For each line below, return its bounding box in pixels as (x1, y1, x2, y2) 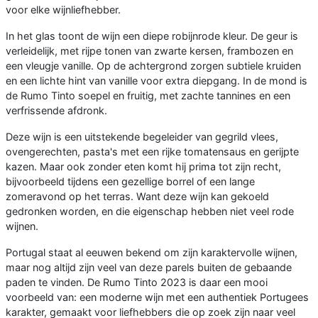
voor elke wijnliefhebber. (6, 3, 121, 16)
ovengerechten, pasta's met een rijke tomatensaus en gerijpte (6, 145, 299, 158)
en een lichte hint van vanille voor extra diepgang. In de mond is (6, 74, 307, 87)
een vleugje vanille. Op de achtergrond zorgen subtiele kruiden (6, 59, 301, 72)
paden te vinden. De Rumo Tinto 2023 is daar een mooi (6, 275, 268, 288)
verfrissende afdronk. (6, 104, 107, 116)
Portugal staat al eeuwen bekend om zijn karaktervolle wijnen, (6, 246, 297, 258)
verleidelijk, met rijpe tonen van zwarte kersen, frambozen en (6, 44, 293, 57)
